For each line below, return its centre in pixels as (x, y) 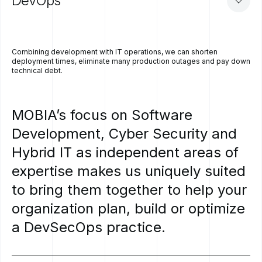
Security (180, 134)
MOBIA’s (39, 115)
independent (138, 153)
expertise (42, 171)
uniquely (173, 171)
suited (225, 171)
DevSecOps (63, 227)
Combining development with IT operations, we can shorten (115, 52)
